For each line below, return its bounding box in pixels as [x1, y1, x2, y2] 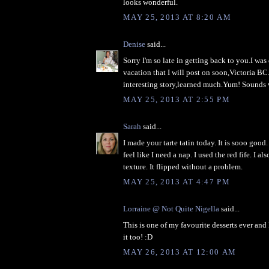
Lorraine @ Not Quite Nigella [123, 204, 219, 214]
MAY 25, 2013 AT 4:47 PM [123, 177, 230, 187]
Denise [123, 40, 145, 49]
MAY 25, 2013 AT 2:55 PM [123, 95, 230, 104]
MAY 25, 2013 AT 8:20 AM [123, 13, 231, 22]
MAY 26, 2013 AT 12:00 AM [123, 247, 237, 257]
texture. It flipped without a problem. [123, 162, 243, 171]
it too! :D [123, 232, 153, 241]
